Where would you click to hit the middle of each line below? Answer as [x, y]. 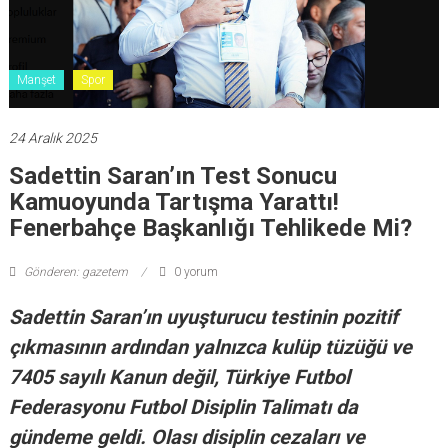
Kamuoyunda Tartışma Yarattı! [173, 202]
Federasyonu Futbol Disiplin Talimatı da [183, 407]
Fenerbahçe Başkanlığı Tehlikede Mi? [210, 228]
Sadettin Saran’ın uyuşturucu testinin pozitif [203, 317]
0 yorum [194, 272]
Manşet [36, 80]
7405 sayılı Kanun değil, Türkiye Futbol [179, 377]
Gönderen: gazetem [75, 272]
